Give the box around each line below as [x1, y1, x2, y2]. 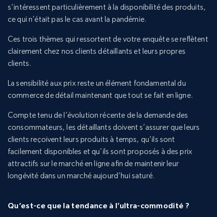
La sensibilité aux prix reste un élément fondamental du [8, 78, 186, 88]
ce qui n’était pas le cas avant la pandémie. [8, 15, 147, 24]
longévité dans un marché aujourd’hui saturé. [8, 171, 155, 181]
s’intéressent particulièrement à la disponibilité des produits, [8, 2, 206, 12]
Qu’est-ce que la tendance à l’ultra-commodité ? [8, 201, 190, 210]
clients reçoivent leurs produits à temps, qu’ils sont [8, 135, 175, 144]
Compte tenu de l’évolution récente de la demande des [8, 110, 188, 120]
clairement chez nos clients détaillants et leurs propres [8, 46, 186, 56]
